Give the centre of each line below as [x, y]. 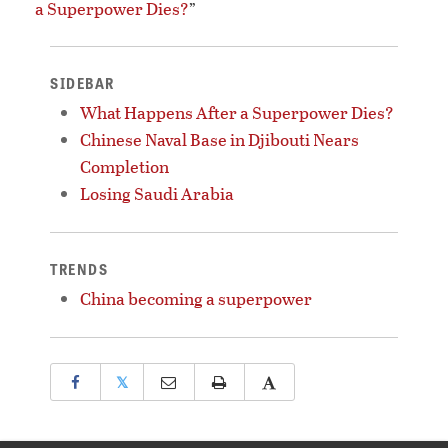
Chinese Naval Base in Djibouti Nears [219, 139]
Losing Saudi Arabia [157, 193]
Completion [124, 166]
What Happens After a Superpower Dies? [237, 112]
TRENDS [79, 268]
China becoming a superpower [196, 298]
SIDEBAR [82, 82]
